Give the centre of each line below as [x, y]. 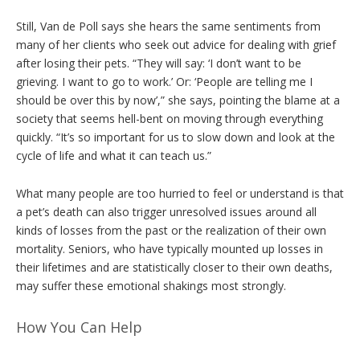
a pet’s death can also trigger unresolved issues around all [166, 212]
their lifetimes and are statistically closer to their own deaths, [174, 267]
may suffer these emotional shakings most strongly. [151, 286]
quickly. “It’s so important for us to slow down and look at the [176, 137]
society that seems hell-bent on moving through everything [170, 119]
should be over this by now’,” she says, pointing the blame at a [178, 100]
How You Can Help [79, 327]
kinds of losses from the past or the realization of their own [171, 230]
